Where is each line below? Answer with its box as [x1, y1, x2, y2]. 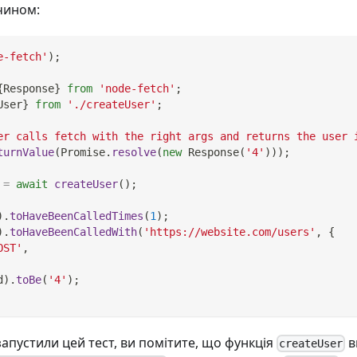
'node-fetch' [99, 81, 175, 95]
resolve [112, 145, 156, 159]
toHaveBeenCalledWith [10, 225, 137, 238]
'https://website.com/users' [143, 225, 316, 238]
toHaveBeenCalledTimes [10, 209, 143, 222]
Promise [61, 145, 105, 159]
